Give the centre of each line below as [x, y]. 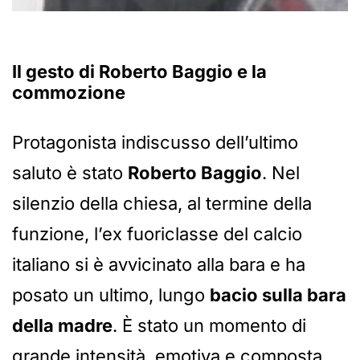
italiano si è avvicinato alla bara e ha [159, 265]
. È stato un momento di [209, 326]
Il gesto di [55, 72]
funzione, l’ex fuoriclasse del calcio [157, 234]
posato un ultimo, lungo [111, 295]
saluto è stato [70, 173]
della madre [62, 326]
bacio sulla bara [278, 295]
